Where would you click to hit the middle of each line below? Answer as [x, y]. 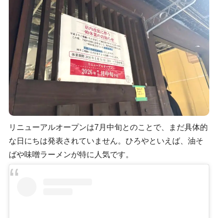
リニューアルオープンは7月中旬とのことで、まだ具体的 [108, 127]
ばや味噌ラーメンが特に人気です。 [71, 154]
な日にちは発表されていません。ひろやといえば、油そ [106, 141]
